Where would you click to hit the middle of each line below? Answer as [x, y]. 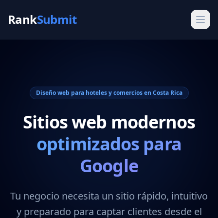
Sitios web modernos [109, 122]
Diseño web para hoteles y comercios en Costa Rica [109, 93]
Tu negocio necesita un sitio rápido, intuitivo [109, 196]
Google [109, 166]
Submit [57, 19]
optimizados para [109, 144]
